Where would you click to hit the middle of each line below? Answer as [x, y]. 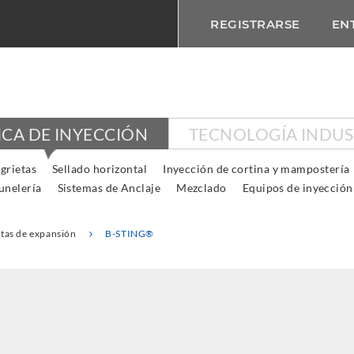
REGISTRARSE [255, 24]
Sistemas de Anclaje [109, 188]
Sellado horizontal [100, 169]
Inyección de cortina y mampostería [256, 169]
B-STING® [130, 233]
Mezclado [201, 188]
